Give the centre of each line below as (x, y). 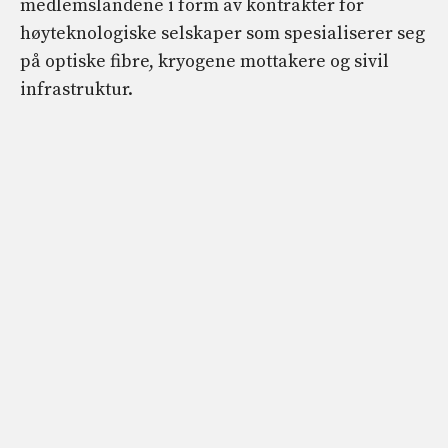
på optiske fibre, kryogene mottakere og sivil (204, 62)
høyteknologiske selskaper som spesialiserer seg (222, 34)
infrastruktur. (76, 90)
